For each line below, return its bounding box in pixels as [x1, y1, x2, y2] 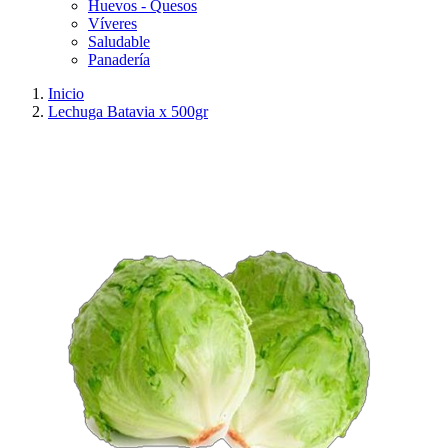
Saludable [88, 33, 150, 50]
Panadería [88, 51, 150, 68]
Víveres [88, 15, 137, 32]
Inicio [48, 85, 84, 102]
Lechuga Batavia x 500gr [48, 103, 208, 120]
